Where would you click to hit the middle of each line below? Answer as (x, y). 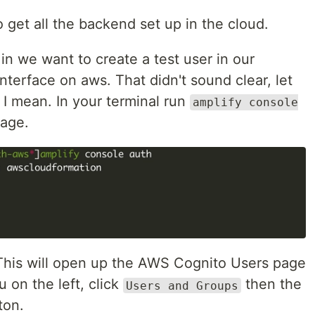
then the (271, 284)
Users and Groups (182, 285)
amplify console (245, 103)
